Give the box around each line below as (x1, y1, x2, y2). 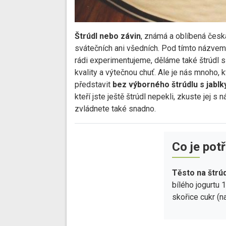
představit (75, 80, 112, 90)
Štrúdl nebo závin (75, 31, 141, 41)
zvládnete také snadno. (75, 104, 156, 114)
